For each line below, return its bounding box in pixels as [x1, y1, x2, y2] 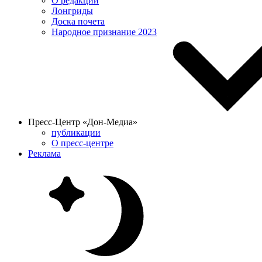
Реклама [28, 149, 61, 158]
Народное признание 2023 [51, 27, 157, 37]
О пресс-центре [51, 138, 113, 148]
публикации [51, 127, 101, 137]
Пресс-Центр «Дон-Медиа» [28, 117, 140, 127]
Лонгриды [51, 6, 93, 16]
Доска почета [51, 16, 105, 26]
